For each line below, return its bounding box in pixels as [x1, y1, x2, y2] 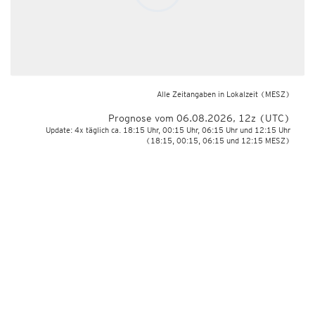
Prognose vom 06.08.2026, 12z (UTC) [108, 112, 290, 124]
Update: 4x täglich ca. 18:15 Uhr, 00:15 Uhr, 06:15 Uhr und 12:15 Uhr [46, 125, 290, 135]
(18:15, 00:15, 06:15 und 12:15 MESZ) [146, 136, 290, 146]
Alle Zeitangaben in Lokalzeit [157, 89, 258, 99]
